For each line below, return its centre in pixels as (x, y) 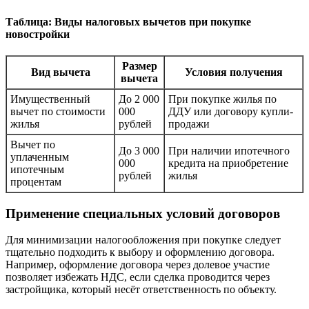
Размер (139, 66)
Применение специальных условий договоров (143, 213)
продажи (189, 123)
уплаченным (40, 157)
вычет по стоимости (58, 111)
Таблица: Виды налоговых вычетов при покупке (128, 21)
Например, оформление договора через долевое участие (138, 265)
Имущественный (50, 99)
